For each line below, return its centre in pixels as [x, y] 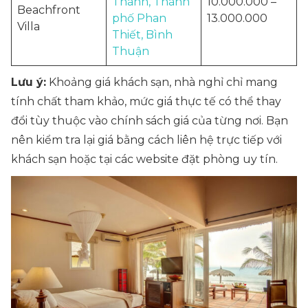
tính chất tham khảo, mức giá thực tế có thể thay [146, 101]
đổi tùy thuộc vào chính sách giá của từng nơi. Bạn [150, 121]
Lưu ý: [29, 82]
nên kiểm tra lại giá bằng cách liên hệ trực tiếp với [146, 140]
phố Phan [139, 18]
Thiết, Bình [142, 35]
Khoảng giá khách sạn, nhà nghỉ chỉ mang [162, 82]
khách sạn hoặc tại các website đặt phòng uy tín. [144, 159]
